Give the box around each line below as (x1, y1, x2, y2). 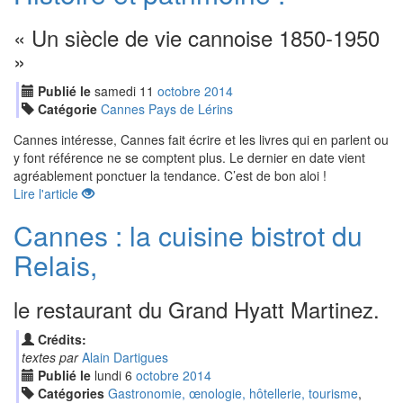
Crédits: (37, 330, 86, 348)
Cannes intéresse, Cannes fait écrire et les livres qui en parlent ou (13, 130, 389, 148)
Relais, (13, 246, 97, 284)
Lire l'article (13, 184, 82, 202)
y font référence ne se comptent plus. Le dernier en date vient (13, 148, 365, 166)
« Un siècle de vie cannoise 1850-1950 (13, 22, 380, 53)
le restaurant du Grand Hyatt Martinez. (13, 293, 380, 325)
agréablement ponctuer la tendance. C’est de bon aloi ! (13, 166, 327, 184)
